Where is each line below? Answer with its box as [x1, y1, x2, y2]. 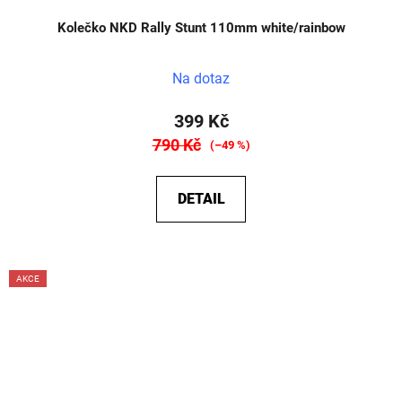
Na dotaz [172, 70, 230, 88]
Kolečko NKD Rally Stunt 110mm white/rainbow [57, 20, 345, 37]
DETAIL [177, 190, 225, 208]
